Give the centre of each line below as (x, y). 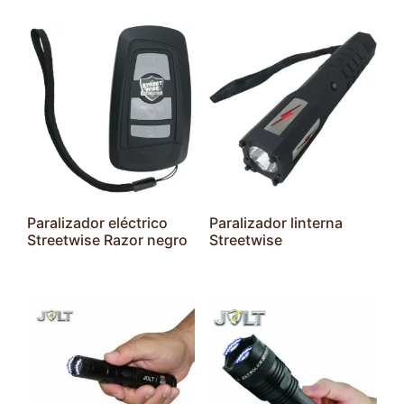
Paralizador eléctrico (97, 223)
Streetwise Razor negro (107, 240)
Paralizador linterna (275, 223)
